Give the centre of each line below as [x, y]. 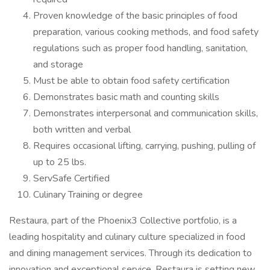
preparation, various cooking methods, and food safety [146, 32]
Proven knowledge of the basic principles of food [135, 16]
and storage [58, 64]
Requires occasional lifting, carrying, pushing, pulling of [144, 146]
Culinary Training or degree [88, 195]
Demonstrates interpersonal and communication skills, [146, 113]
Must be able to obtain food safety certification [131, 81]
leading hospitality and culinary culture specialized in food [127, 237]
